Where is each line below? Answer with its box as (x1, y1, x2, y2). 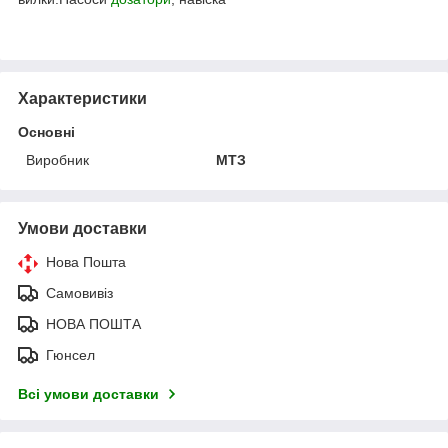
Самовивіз (46, 284, 113, 301)
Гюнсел (46, 346, 95, 363)
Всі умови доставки (18, 385, 159, 402)
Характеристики (18, 89, 147, 107)
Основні (18, 123, 75, 140)
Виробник (26, 151, 89, 168)
